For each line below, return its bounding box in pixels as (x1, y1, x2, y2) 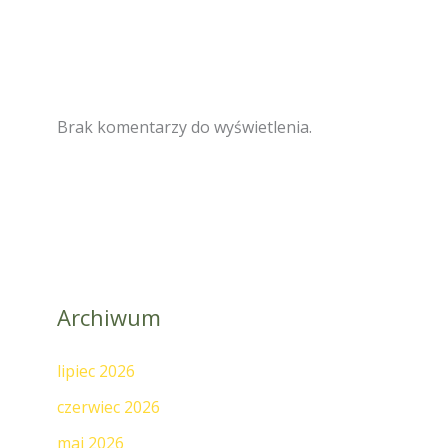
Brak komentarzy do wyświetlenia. (56, 116, 312, 139)
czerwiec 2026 (56, 395, 160, 418)
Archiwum (56, 302, 161, 333)
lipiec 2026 (56, 359, 135, 382)
